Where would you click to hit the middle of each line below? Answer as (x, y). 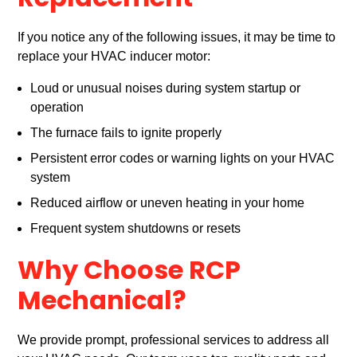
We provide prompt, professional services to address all (174, 340)
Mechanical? (102, 303)
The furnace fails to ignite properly (126, 133)
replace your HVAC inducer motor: (114, 57)
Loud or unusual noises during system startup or (166, 88)
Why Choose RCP (129, 273)
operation (57, 108)
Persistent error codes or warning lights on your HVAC (183, 159)
